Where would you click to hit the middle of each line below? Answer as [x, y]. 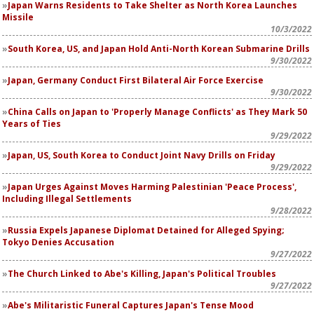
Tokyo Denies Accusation [58, 242]
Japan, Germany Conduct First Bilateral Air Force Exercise [136, 80]
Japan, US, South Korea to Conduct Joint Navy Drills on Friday [142, 155]
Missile [18, 17]
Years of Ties [32, 124]
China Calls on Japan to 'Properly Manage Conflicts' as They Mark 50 [157, 112]
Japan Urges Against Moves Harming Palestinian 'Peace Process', [152, 187]
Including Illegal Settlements [67, 199]
